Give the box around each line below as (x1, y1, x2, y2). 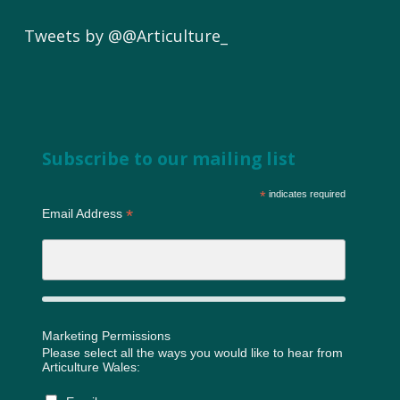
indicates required (265, 187, 346, 199)
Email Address (41, 205, 126, 221)
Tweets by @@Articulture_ (23, 24, 228, 46)
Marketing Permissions (41, 329, 171, 344)
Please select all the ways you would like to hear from (41, 346, 343, 361)
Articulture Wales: (41, 360, 140, 375)
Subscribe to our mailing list (41, 146, 296, 171)
